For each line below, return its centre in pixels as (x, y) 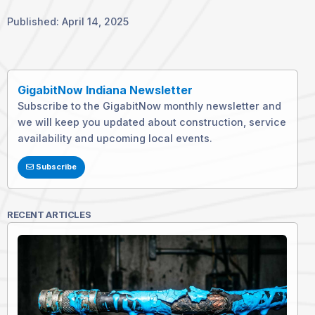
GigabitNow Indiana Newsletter (105, 90)
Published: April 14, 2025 (68, 21)
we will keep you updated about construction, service (152, 122)
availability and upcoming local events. (115, 138)
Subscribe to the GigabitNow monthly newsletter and (150, 105)
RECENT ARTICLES (49, 214)
